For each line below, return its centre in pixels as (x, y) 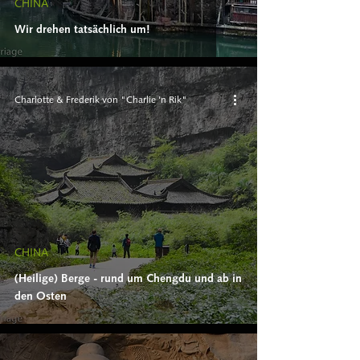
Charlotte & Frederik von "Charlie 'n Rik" (101, 100)
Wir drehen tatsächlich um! (82, 29)
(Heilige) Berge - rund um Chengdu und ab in (128, 278)
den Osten (41, 295)
